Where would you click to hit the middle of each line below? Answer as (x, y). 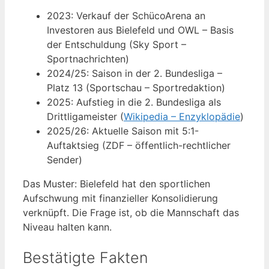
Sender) (65, 159)
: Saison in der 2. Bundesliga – (154, 73)
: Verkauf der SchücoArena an (138, 15)
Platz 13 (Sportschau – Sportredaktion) (136, 87)
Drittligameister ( (85, 116)
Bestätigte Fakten (85, 257)
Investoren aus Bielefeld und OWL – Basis (140, 30)
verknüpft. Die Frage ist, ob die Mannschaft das (131, 212)
